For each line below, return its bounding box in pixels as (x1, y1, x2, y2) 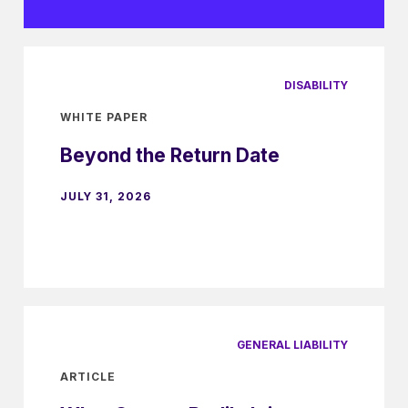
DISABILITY (284, 78, 348, 93)
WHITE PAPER (60, 109, 148, 124)
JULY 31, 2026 (60, 189, 151, 203)
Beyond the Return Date (60, 143, 280, 167)
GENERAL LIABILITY (237, 337, 348, 352)
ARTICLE (60, 369, 116, 383)
